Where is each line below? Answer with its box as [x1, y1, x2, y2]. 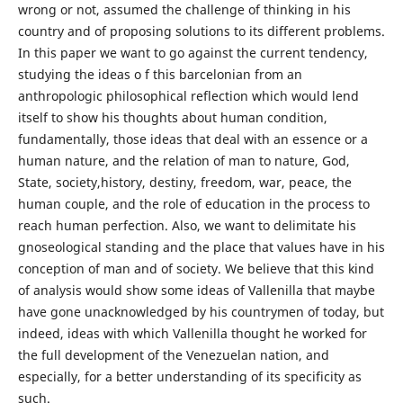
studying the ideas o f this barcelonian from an [17, 66, 302, 84]
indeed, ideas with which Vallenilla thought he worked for [17, 325, 367, 343]
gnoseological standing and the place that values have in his [17, 238, 385, 256]
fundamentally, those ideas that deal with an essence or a [17, 130, 368, 148]
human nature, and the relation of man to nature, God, [17, 152, 350, 170]
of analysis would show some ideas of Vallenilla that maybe [17, 282, 375, 300]
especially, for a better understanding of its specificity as [17, 368, 362, 386]
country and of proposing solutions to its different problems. [17, 22, 385, 40]
